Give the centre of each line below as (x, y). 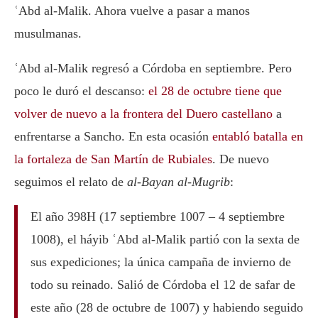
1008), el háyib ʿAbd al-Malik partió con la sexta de (165, 239)
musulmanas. (48, 33)
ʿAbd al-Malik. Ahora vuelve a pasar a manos (132, 10)
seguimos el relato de (71, 181)
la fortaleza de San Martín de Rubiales (113, 159)
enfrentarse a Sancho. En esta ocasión (113, 136)
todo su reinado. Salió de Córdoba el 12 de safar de (163, 284)
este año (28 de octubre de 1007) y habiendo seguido (166, 307)
